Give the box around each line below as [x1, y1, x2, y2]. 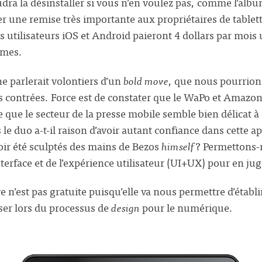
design [111, 199, 140, 216]
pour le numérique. [140, 199, 233, 216]
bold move [123, 71, 168, 89]
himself [161, 137, 194, 154]
